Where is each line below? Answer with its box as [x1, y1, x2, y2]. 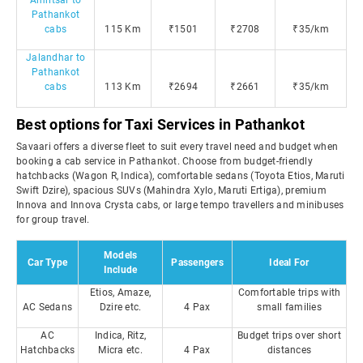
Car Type [28, 257, 67, 268]
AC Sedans [22, 301, 73, 313]
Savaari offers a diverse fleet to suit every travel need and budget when [16, 141, 338, 152]
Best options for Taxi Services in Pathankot [16, 116, 305, 133]
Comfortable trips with [237, 287, 341, 298]
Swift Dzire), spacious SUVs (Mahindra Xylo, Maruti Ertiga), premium [16, 185, 327, 196]
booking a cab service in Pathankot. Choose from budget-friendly [16, 156, 313, 167]
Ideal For [269, 257, 310, 268]
